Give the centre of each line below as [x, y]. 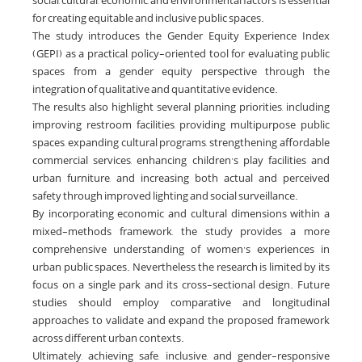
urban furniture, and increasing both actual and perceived [181, 179]
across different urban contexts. [108, 339]
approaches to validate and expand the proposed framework [181, 321]
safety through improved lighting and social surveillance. [165, 196]
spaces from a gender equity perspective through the [181, 72]
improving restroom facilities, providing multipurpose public [181, 125]
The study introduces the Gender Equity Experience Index [181, 36]
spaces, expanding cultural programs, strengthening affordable [181, 143]
